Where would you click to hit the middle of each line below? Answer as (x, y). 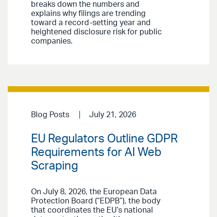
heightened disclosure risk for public (96, 32)
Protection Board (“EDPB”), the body (96, 201)
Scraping (54, 166)
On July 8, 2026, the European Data (94, 192)
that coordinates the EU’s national (92, 210)
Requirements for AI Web (96, 152)
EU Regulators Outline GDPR (104, 139)
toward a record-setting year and (91, 23)
